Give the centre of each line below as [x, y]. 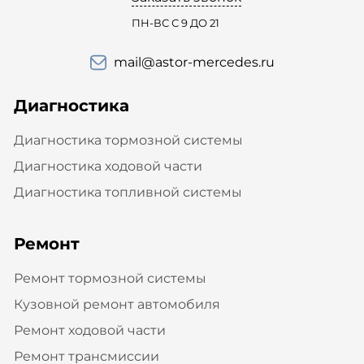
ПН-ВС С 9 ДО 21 [175, 22]
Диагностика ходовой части [108, 166]
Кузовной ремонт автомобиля [117, 304]
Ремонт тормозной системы [110, 278]
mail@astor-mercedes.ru [194, 62]
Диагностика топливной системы [128, 192]
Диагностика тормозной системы [128, 140]
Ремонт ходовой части [89, 330]
